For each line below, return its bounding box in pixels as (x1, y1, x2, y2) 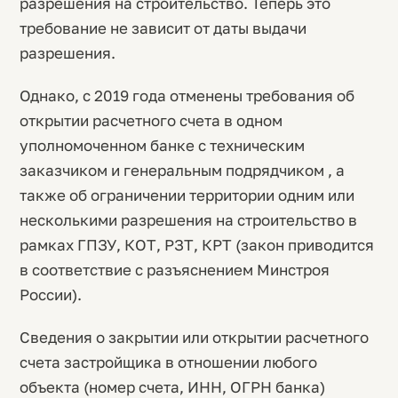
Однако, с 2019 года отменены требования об (20, 86, 354, 105)
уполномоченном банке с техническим (20, 136, 305, 155)
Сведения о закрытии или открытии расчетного (20, 328, 369, 346)
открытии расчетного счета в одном (20, 111, 283, 130)
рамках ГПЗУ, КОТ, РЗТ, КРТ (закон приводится (20, 235, 374, 254)
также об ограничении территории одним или (20, 186, 354, 204)
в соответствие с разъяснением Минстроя (20, 260, 330, 279)
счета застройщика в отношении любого (20, 353, 317, 371)
